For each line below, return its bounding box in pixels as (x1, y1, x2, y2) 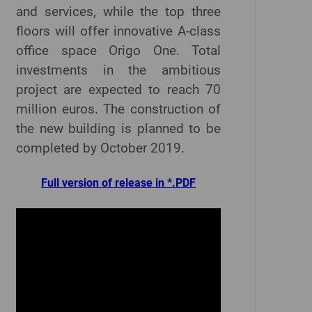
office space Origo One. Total (16, 42, 221, 58)
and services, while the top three (16, 3, 221, 19)
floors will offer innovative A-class (16, 23, 221, 39)
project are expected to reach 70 (16, 81, 221, 97)
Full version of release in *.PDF (41, 176, 196, 189)
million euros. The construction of (16, 101, 221, 117)
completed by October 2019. (16, 140, 185, 156)
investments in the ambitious (16, 62, 221, 78)
